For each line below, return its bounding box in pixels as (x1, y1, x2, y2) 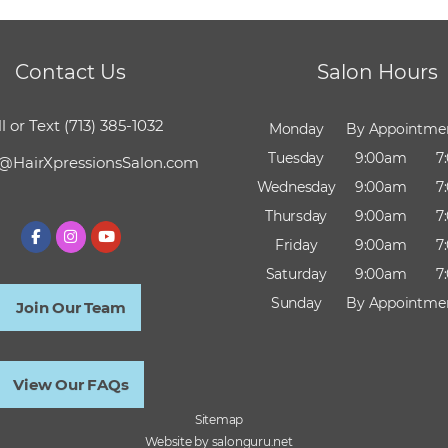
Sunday (270, 294, 322, 313)
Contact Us (15, 60, 127, 85)
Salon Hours (316, 60, 438, 85)
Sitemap (194, 412, 244, 428)
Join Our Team (16, 298, 126, 318)
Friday (274, 236, 318, 255)
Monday (268, 120, 324, 139)
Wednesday (256, 178, 336, 197)
